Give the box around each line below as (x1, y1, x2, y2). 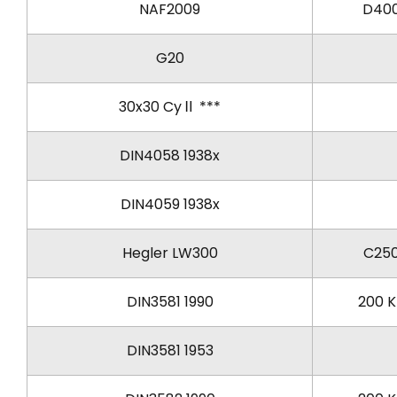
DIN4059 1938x (120, 193, 220, 214)
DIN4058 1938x (120, 144, 220, 166)
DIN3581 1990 (126, 291, 214, 312)
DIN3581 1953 (126, 339, 214, 361)
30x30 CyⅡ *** (119, 96, 221, 117)
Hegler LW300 (121, 242, 218, 263)
